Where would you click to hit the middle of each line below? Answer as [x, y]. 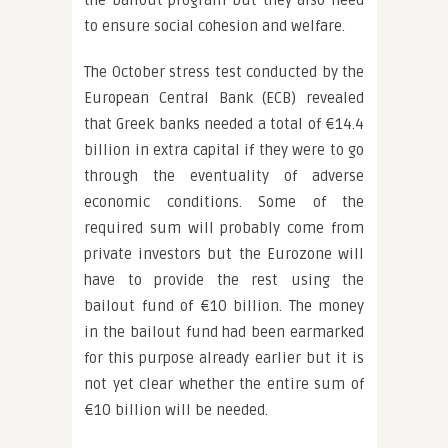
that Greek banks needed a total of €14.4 [224, 124]
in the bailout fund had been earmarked [224, 332]
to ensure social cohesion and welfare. [214, 26]
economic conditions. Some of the [224, 202]
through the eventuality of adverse [224, 176]
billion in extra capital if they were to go [224, 150]
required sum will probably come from [224, 228]
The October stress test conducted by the [224, 72]
